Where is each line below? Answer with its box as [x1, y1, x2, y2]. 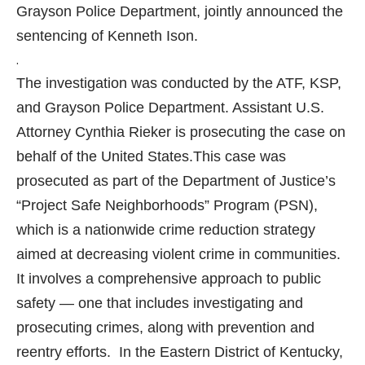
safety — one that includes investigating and [16, 294, 303, 311]
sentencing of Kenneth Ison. [16, 27, 198, 44]
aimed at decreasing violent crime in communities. [16, 245, 345, 262]
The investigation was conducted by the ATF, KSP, [16, 74, 341, 91]
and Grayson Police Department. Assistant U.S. [16, 99, 324, 116]
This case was [193, 147, 286, 165]
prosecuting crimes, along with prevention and [16, 319, 314, 336]
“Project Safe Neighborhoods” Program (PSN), [16, 196, 318, 213]
